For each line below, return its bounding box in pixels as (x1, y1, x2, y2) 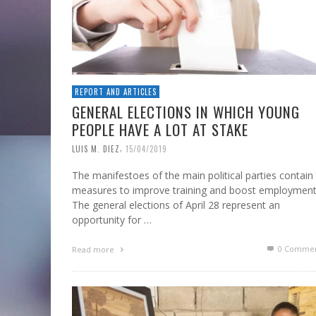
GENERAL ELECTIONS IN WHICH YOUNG (72, 100, 300, 123)
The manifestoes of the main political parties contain (72, 169, 313, 183)
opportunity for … (72, 213, 152, 227)
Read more (72, 244, 116, 255)
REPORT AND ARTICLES (75, 85, 157, 97)
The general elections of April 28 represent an (72, 198, 280, 212)
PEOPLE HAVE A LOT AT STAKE (72, 118, 248, 140)
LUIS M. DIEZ (72, 142, 120, 154)
